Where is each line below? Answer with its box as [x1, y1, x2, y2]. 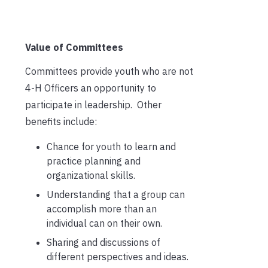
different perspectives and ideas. [47, 250, 188, 263]
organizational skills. [47, 169, 135, 181]
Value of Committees [25, 41, 123, 53]
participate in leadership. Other [25, 98, 162, 111]
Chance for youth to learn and [47, 140, 176, 153]
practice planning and [47, 154, 141, 167]
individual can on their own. [47, 217, 162, 229]
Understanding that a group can [47, 188, 185, 200]
